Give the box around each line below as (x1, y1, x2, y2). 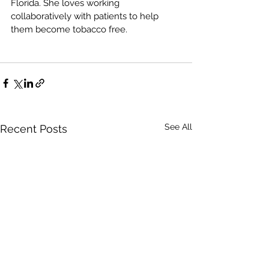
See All (165, 122, 192, 132)
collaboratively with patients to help (11, 11, 161, 22)
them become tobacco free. (11, 24, 127, 35)
